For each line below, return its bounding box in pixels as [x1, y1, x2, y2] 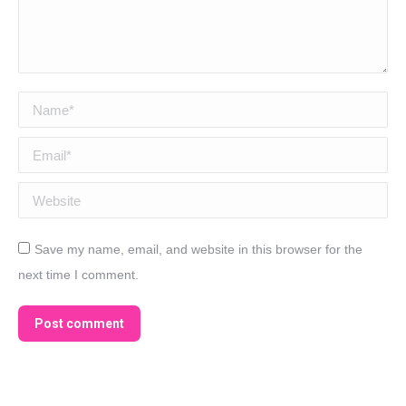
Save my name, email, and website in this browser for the [34, 242, 362, 256]
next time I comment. [18, 267, 139, 282]
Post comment [34, 316, 124, 331]
